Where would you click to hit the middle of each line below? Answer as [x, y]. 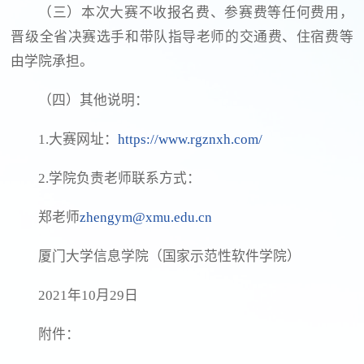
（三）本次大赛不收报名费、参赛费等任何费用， [196, 13]
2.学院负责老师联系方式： [120, 179]
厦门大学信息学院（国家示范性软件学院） [170, 257]
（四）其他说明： [94, 101]
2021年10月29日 [89, 296]
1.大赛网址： [78, 140]
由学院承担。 [52, 62]
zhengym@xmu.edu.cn [146, 218]
